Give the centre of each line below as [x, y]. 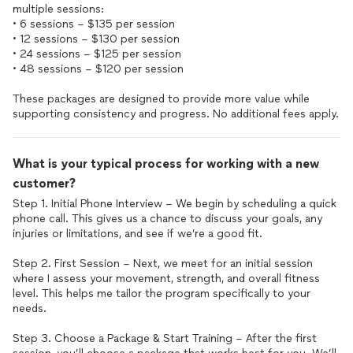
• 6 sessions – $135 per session [94, 24]
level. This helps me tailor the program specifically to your [162, 294]
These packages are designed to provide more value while [161, 99]
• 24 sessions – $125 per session [97, 54]
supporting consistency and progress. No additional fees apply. [176, 114]
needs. [30, 308]
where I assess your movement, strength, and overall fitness [166, 279]
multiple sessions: [58, 9]
